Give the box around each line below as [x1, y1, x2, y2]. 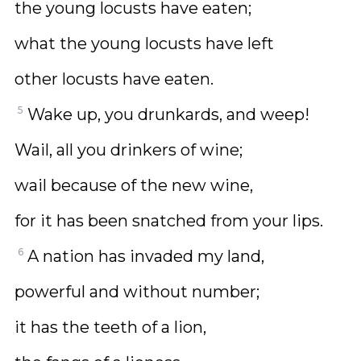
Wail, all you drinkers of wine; [15, 140, 243, 160]
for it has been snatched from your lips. [15, 211, 323, 230]
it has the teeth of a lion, [15, 317, 206, 337]
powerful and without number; [15, 282, 259, 301]
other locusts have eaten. [15, 69, 214, 89]
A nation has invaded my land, [27, 247, 264, 266]
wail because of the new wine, [15, 176, 253, 195]
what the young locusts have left [15, 34, 274, 53]
